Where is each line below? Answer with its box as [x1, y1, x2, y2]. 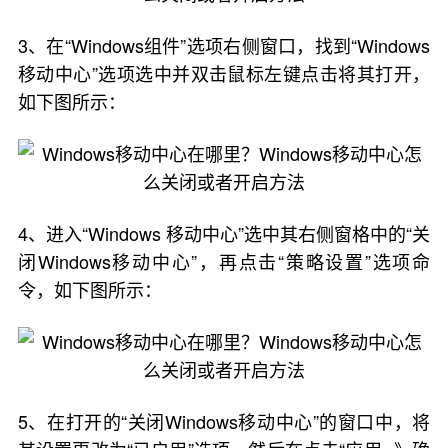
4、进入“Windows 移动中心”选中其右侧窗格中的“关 [17, 220, 431, 246]
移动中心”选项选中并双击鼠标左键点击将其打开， [17, 60, 431, 86]
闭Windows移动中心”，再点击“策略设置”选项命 [17, 248, 431, 274]
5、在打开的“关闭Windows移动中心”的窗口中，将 [17, 408, 431, 434]
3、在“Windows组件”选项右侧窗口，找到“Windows [17, 32, 431, 58]
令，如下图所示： [17, 276, 162, 302]
